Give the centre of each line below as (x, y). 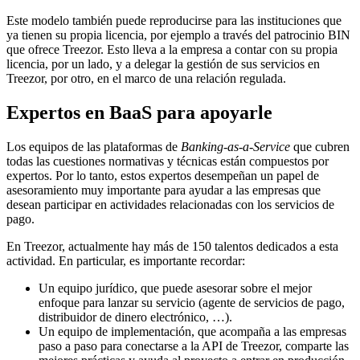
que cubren (320, 147)
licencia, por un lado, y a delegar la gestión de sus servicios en (163, 64)
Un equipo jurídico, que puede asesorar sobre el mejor (175, 288)
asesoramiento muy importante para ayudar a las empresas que (164, 190)
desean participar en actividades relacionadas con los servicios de (170, 205)
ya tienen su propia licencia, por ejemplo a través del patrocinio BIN (178, 35)
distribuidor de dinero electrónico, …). (135, 317)
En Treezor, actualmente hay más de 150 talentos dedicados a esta (172, 247)
